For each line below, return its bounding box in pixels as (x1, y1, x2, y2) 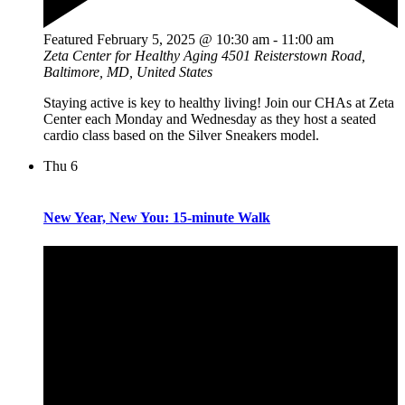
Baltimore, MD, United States (43, 64, 212, 80)
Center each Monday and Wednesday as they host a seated (43, 111, 376, 127)
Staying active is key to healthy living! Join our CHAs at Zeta (43, 95, 394, 111)
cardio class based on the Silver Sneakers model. (43, 127, 319, 144)
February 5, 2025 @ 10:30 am (97, 32, 269, 48)
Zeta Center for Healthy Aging (43, 48, 221, 64)
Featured (43, 32, 93, 48)
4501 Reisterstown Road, (221, 48, 365, 64)
